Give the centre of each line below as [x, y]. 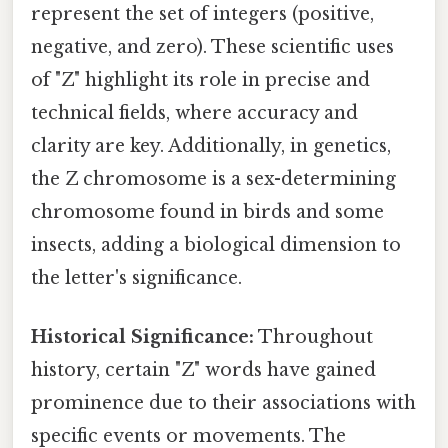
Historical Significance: [142, 337]
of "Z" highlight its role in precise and [200, 80]
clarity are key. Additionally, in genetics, [211, 146]
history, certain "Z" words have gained [203, 370]
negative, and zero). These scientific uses [212, 47]
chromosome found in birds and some [207, 212]
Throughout [313, 337]
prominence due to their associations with [223, 403]
